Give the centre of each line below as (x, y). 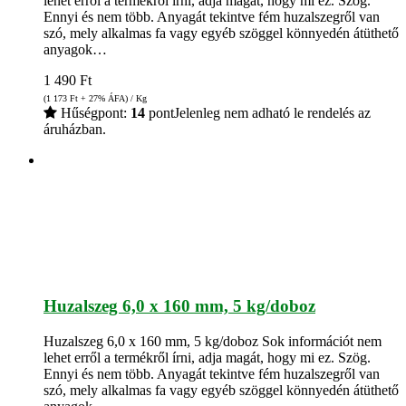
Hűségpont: (94, 113)
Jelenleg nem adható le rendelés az (272, 113)
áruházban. (75, 130)
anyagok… (75, 50)
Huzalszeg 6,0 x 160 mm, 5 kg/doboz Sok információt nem (213, 341)
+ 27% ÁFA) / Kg (112, 99)
